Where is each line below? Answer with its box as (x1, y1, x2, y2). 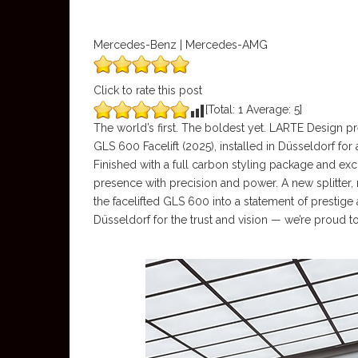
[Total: (205, 103, 238, 116)
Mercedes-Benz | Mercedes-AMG (93, 38, 268, 51)
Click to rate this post (93, 84, 202, 97)
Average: (243, 103, 294, 116)
